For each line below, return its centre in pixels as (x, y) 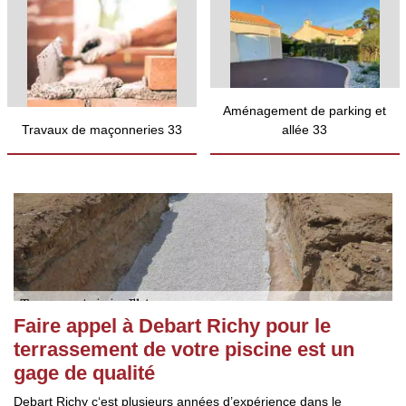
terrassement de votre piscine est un (184, 349)
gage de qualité (84, 373)
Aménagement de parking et (304, 111)
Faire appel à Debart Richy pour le (172, 326)
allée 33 (304, 130)
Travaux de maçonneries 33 (101, 130)
